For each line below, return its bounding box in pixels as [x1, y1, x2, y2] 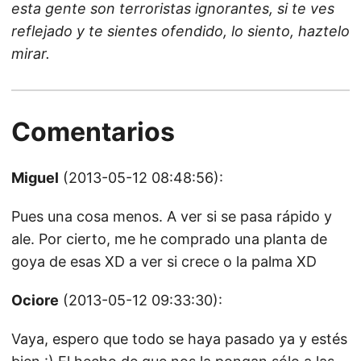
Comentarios [11, 116, 175, 147]
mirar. [11, 45, 50, 62]
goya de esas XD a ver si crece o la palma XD [11, 253, 317, 270]
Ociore [11, 292, 59, 309]
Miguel [11, 169, 59, 186]
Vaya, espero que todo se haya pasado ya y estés [11, 330, 347, 347]
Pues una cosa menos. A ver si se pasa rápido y [11, 208, 332, 225]
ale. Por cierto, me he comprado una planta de [11, 230, 327, 247]
